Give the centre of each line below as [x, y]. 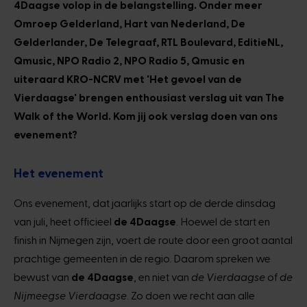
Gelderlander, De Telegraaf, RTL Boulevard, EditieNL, [148, 41]
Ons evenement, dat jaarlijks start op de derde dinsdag [145, 202]
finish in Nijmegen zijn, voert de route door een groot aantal [153, 240]
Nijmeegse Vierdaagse [70, 295]
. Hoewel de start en [223, 221]
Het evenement [59, 172]
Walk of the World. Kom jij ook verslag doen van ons [146, 115]
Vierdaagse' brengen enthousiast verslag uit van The [149, 97]
